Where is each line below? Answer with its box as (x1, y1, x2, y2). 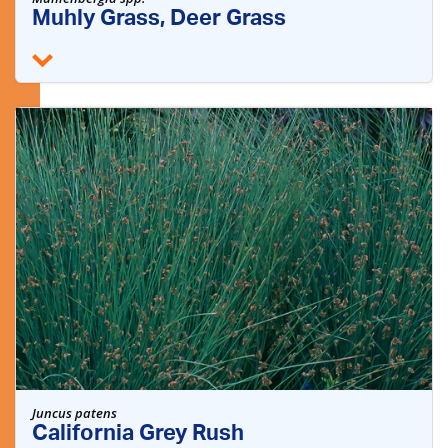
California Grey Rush (32, 423, 244, 446)
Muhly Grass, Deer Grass (32, 8, 286, 31)
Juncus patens (32, 403, 117, 422)
